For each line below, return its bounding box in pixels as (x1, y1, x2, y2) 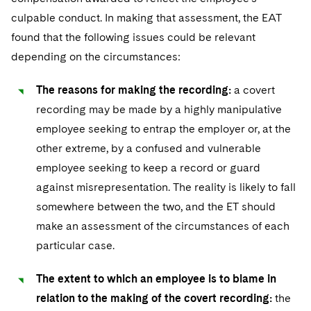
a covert (231, 83, 275, 96)
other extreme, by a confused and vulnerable (36, 142, 261, 155)
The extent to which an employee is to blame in (36, 272, 276, 285)
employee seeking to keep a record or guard (36, 161, 260, 174)
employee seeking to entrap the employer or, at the (36, 122, 291, 135)
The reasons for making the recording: (36, 83, 231, 96)
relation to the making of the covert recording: (36, 292, 272, 305)
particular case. (36, 239, 115, 252)
